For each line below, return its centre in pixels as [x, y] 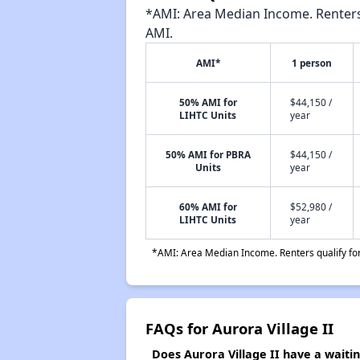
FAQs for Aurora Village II [239, 328]
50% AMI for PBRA [208, 154]
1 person [311, 63]
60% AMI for [208, 207]
